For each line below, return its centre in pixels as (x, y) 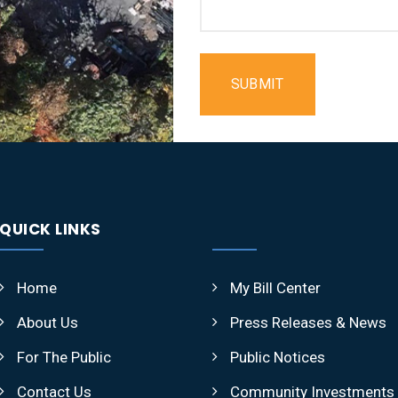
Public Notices (278, 357)
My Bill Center (275, 288)
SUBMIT (257, 84)
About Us (48, 322)
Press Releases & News (308, 322)
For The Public (64, 357)
